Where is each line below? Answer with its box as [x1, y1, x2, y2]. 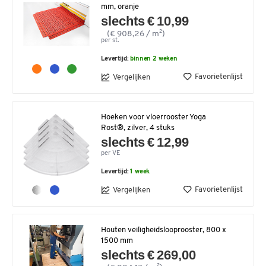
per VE [101, 150, 121, 157]
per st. [101, 37, 119, 45]
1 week [130, 169, 150, 176]
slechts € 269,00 [101, 248, 197, 263]
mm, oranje [101, 3, 139, 11]
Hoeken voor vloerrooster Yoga [101, 113, 206, 122]
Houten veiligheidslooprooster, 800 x [101, 226, 226, 235]
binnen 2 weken [130, 56, 178, 63]
